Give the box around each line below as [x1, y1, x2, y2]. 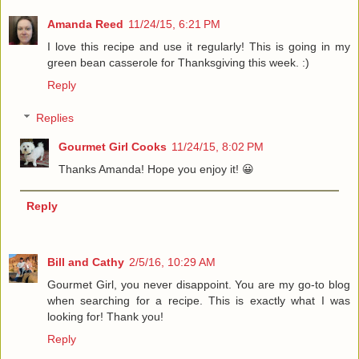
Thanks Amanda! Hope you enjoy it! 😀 [58, 163, 255, 176]
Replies [36, 111, 75, 125]
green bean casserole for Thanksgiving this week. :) [47, 55, 309, 69]
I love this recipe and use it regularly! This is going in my [47, 39, 350, 53]
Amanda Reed [47, 17, 123, 30]
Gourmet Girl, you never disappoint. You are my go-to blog [47, 277, 350, 291]
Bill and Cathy [47, 255, 124, 268]
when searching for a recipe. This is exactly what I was [47, 293, 350, 307]
